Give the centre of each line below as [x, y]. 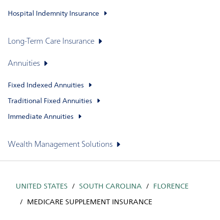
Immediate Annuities [41, 117]
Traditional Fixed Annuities [50, 101]
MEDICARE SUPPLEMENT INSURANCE [90, 202]
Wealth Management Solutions [60, 145]
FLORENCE [171, 186]
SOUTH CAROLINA [110, 186]
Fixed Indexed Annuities [46, 85]
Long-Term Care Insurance [51, 42]
